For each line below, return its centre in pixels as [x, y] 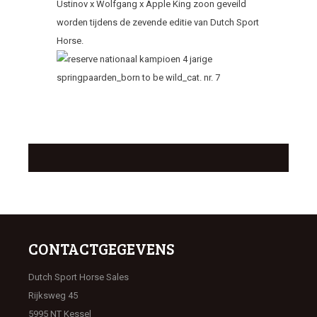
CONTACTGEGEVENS [101, 248]
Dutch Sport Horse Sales [79, 277]
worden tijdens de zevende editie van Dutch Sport [158, 22]
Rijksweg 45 [53, 295]
